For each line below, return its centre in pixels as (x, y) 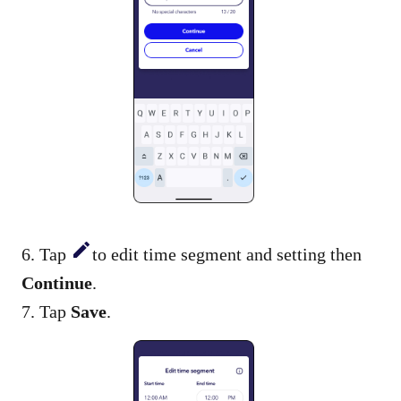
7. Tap (46, 311)
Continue (57, 282)
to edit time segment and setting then (227, 254)
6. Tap (46, 254)
